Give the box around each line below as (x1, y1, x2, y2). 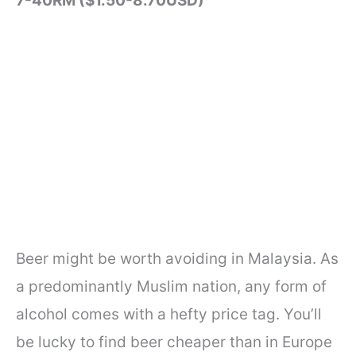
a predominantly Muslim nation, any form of (16, 277, 327, 296)
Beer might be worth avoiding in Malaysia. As (16, 250, 339, 269)
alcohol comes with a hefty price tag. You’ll (16, 305, 322, 324)
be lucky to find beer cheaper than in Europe (16, 333, 332, 352)
